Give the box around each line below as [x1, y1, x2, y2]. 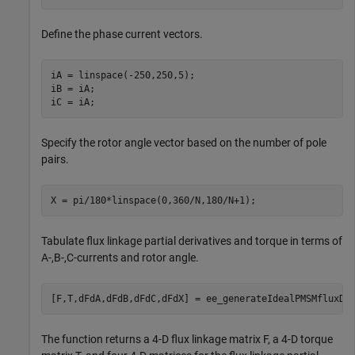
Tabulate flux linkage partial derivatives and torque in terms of [41, 235, 342, 248]
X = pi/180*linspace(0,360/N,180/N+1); [50, 194, 256, 206]
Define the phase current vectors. [41, 28, 203, 41]
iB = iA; [50, 82, 95, 94]
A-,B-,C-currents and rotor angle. [41, 251, 199, 265]
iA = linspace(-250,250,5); [50, 69, 195, 81]
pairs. [41, 153, 69, 166]
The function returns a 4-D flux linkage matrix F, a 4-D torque [41, 333, 333, 346]
